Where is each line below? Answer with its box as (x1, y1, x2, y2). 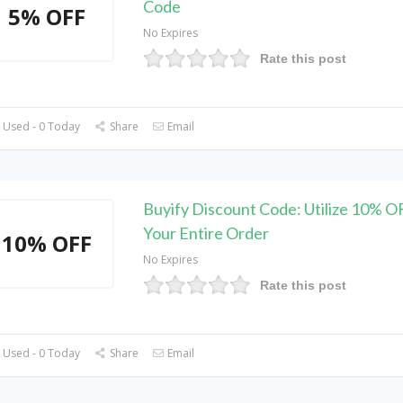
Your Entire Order (142, 223, 269, 243)
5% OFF (8, 2, 86, 31)
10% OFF (2, 228, 93, 258)
